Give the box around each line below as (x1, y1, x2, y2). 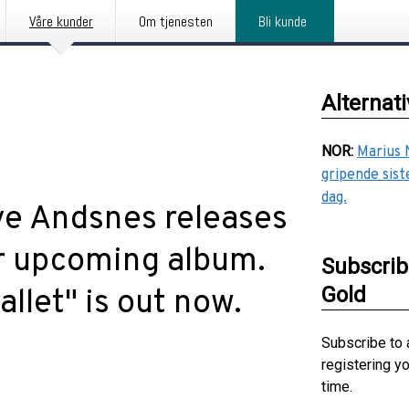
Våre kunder (29, 12, 93, 31)
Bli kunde (258, 12, 307, 31)
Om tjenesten (139, 12, 213, 31)
